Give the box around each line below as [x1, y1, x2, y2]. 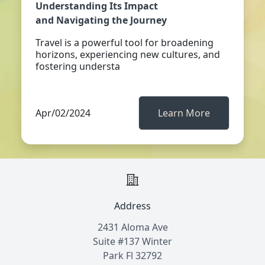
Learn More [158, 106, 210, 119]
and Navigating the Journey [35, 14, 167, 27]
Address [114, 199, 151, 212]
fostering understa [35, 60, 120, 73]
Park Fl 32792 [103, 249, 162, 262]
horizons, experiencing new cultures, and [35, 48, 220, 61]
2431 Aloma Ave [97, 221, 168, 234]
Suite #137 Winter [93, 235, 172, 248]
